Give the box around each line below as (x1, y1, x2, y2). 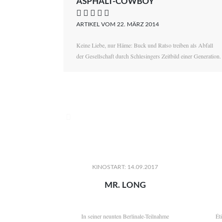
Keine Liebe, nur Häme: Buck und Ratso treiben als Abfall (76, 41, 214, 50)
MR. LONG (105, 181, 146, 190)
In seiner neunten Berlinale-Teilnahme (81, 212, 169, 220)
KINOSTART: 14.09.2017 (92, 164, 159, 170)
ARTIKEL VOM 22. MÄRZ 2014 (76, 21, 160, 28)
